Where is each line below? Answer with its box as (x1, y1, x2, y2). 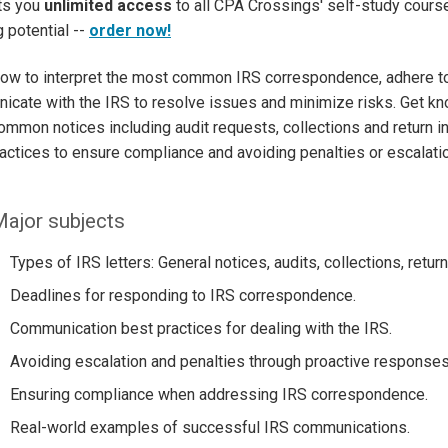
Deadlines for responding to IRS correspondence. (9, 286, 356, 306)
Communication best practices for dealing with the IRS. (9, 319, 392, 339)
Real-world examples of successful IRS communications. (9, 418, 410, 438)
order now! (89, 20, 171, 40)
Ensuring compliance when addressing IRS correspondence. (9, 385, 428, 405)
